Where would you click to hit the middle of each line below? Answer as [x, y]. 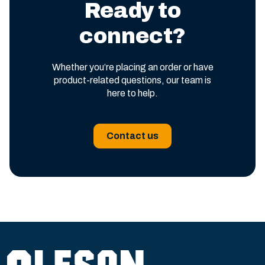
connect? [132, 36]
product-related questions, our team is [132, 80]
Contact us [132, 136]
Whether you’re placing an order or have [132, 67]
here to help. [132, 93]
